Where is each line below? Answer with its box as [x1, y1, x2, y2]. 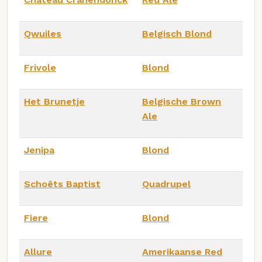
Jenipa [24, 144, 54, 156]
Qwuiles [24, 27, 61, 39]
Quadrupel [142, 178, 191, 189]
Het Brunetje [24, 95, 85, 107]
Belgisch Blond [142, 27, 212, 39]
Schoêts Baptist [24, 178, 101, 189]
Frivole [24, 61, 56, 73]
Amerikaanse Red [142, 246, 222, 257]
